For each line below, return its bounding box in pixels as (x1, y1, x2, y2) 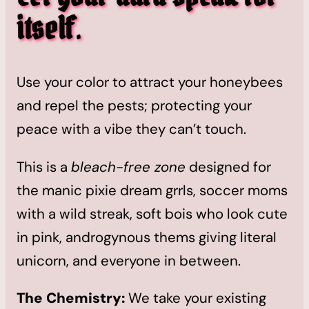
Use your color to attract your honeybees (17, 73, 283, 92)
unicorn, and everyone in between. (17, 251, 241, 270)
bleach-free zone (71, 157, 186, 176)
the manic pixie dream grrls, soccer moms (17, 181, 288, 199)
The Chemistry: (17, 289, 125, 308)
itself (17, 8, 76, 49)
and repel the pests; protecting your (17, 97, 252, 115)
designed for (186, 157, 271, 176)
